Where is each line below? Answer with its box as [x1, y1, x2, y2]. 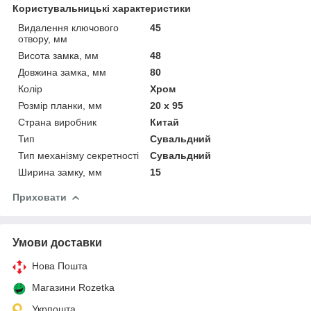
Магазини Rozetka [32, 281, 115, 293]
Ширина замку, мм [18, 166, 102, 178]
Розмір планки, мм [18, 99, 102, 111]
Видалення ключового [18, 22, 119, 33]
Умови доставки [12, 236, 102, 249]
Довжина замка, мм [18, 66, 106, 78]
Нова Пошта [32, 260, 87, 271]
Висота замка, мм [18, 49, 99, 61]
